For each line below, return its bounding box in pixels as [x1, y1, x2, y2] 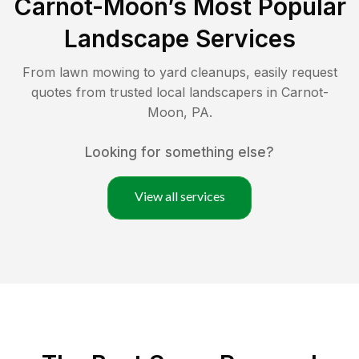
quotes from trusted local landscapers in [30, 83, 281, 100]
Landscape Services [63, 23, 296, 53]
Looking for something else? [85, 143, 274, 160]
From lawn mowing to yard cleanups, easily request [22, 63, 337, 80]
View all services [134, 188, 225, 204]
